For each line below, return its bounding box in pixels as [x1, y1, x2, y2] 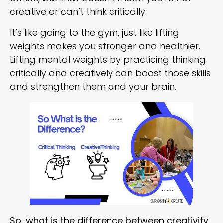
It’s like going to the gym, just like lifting [10, 26, 179, 39]
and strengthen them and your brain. [10, 80, 179, 93]
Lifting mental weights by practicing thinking [10, 53, 206, 66]
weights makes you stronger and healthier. [10, 39, 200, 52]
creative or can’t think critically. [10, 5, 149, 18]
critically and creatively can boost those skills [10, 66, 211, 79]
